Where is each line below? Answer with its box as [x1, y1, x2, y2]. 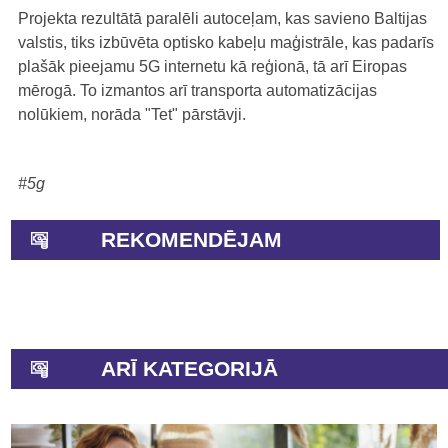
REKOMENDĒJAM [101, 227, 282, 251]
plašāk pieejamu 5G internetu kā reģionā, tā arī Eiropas [18, 57, 407, 75]
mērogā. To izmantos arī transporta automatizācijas [18, 81, 377, 99]
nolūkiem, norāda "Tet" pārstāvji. [18, 105, 246, 123]
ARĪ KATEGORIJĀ [101, 356, 278, 380]
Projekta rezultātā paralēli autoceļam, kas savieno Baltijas [18, 9, 427, 27]
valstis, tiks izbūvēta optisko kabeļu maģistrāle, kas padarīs [18, 33, 434, 51]
